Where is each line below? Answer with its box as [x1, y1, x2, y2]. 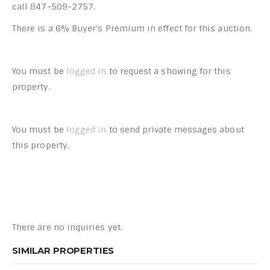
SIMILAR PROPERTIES [12, 245, 115, 256]
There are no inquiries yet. [12, 221, 122, 233]
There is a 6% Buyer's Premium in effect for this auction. [12, 22, 252, 34]
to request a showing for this [106, 65, 231, 77]
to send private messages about [106, 124, 244, 135]
